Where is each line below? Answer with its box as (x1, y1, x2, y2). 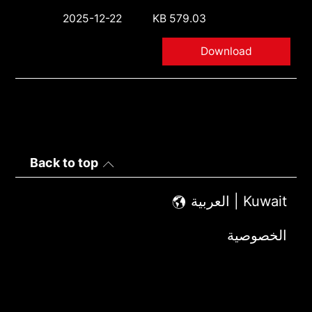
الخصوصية (227, 226, 288, 244)
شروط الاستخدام (186, 260, 288, 279)
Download (200, 45, 252, 58)
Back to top (29, 155, 98, 171)
